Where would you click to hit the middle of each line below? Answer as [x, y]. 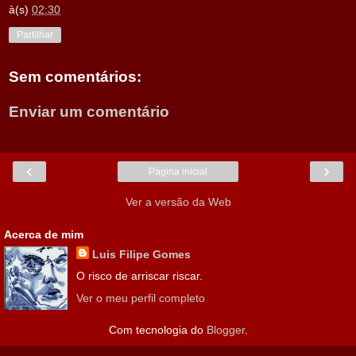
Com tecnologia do [157, 329]
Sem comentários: [75, 77]
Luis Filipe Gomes [141, 255]
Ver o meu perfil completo [140, 298]
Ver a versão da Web [178, 202]
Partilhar [35, 35]
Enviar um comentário [89, 111]
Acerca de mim [44, 235]
